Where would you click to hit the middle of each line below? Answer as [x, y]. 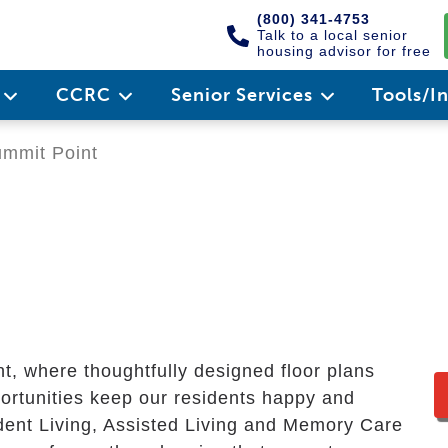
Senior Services [244, 95]
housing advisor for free [344, 51]
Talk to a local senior [332, 35]
